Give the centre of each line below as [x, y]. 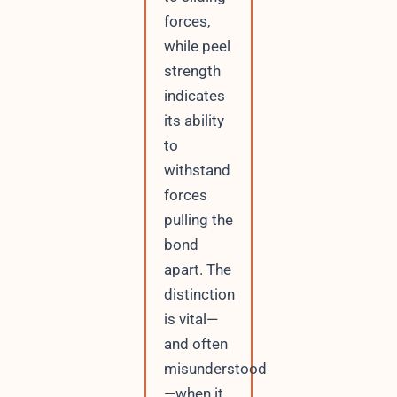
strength [192, 70]
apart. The [197, 269]
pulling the [198, 219]
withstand [197, 170]
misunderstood [215, 368]
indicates [194, 95]
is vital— [191, 319]
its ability [194, 120]
